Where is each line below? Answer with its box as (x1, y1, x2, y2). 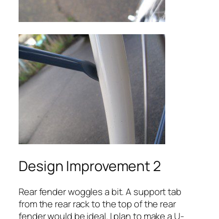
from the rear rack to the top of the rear (19, 197, 176, 210)
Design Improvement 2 (19, 156, 161, 176)
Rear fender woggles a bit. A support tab (19, 185, 181, 198)
